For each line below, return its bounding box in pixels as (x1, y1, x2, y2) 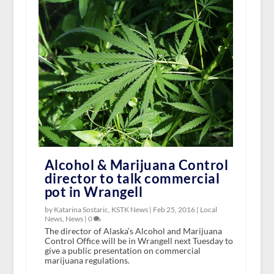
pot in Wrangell (44, 183, 143, 200)
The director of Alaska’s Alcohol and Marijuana (44, 225, 222, 236)
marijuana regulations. (44, 254, 130, 265)
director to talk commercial (44, 169, 220, 187)
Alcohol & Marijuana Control (44, 156, 229, 173)
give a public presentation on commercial (44, 245, 201, 256)
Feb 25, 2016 (152, 204, 195, 214)
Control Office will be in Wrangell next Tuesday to (44, 235, 233, 246)
